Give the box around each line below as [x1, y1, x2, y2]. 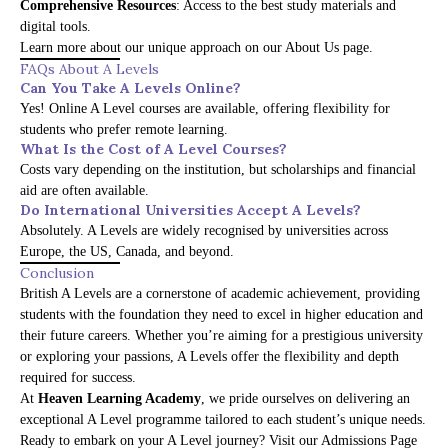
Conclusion [20, 264, 94, 283]
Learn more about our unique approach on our [20, 40, 285, 56]
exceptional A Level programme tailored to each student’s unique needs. [20, 412, 426, 428]
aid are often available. [20, 183, 149, 199]
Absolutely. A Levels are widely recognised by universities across [20, 223, 388, 239]
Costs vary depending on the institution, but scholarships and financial [20, 162, 416, 178]
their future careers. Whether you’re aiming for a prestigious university [20, 328, 423, 344]
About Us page [285, 40, 369, 56]
